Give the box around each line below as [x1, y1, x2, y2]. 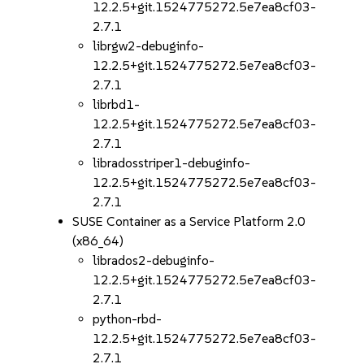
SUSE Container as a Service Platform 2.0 [72, 214, 306, 229]
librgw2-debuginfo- [93, 38, 205, 54]
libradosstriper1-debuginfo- [93, 155, 251, 171]
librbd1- [93, 97, 141, 112]
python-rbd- [93, 311, 162, 327]
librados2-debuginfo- [93, 253, 215, 268]
